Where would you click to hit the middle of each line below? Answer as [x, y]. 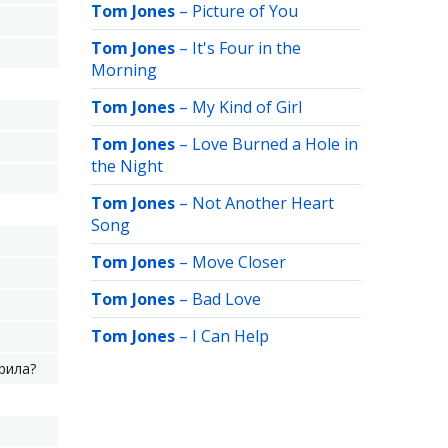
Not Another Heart [263, 203]
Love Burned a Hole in [275, 144]
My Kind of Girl [247, 107]
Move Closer [239, 262]
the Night [127, 166]
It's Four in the [246, 48]
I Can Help [230, 336]
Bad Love [226, 299]
